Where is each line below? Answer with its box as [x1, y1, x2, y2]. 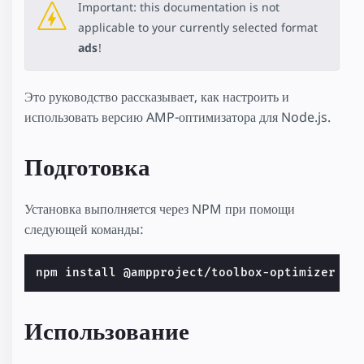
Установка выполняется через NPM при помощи [24, 199, 295, 218]
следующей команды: [24, 219, 144, 238]
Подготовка [24, 151, 150, 184]
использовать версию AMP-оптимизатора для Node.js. [24, 108, 331, 127]
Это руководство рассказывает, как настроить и [24, 88, 289, 106]
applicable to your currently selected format [78, 19, 318, 36]
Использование [24, 315, 189, 349]
